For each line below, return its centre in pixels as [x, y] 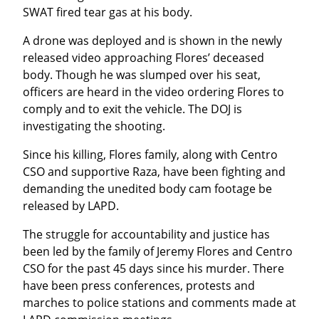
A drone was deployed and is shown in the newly [152, 41]
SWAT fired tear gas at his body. [108, 12]
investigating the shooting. [94, 126]
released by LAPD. [71, 206]
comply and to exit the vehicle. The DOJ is [132, 109]
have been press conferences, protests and [139, 286]
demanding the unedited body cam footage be [147, 189]
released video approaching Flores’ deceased [143, 58]
